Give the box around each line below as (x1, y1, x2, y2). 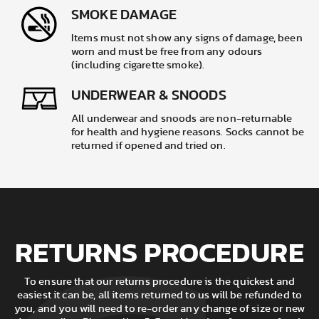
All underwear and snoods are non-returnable (71, 113, 293, 125)
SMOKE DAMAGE (71, 8, 177, 23)
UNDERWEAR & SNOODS (71, 88, 226, 103)
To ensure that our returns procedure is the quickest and (23, 276, 296, 288)
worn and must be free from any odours (71, 46, 263, 58)
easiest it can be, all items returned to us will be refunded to (16, 290, 303, 301)
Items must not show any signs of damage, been (71, 33, 303, 44)
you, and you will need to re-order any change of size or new (14, 303, 305, 315)
